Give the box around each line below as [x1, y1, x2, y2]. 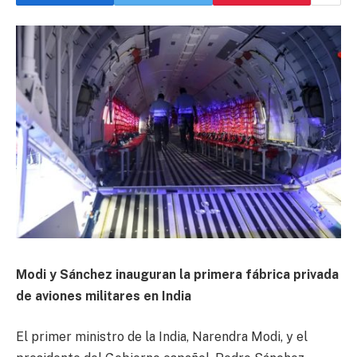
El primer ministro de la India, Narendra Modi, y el [16, 329, 308, 345]
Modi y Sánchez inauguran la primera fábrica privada [16, 266, 339, 282]
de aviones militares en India [16, 288, 191, 304]
